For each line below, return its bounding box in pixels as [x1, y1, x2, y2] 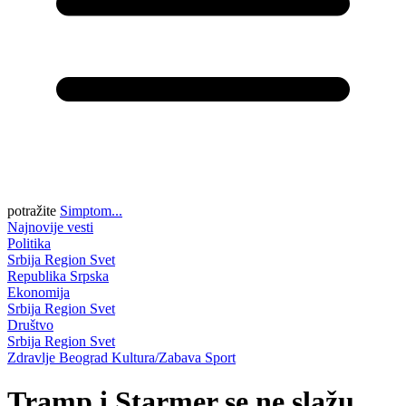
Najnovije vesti [7, 219, 93, 235]
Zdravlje [7, 350, 59, 365]
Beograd [59, 350, 111, 365]
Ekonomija [7, 285, 70, 300]
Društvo [7, 317, 53, 333]
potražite [7, 203, 56, 218]
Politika [7, 236, 51, 251]
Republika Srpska [7, 268, 109, 284]
